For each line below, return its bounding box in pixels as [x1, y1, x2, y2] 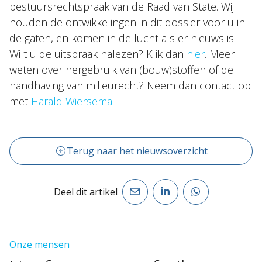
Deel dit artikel [53, 185, 118, 198]
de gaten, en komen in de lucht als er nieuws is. [9, 31, 236, 45]
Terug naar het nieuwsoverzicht [66, 144, 208, 158]
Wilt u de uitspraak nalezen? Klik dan [9, 47, 187, 61]
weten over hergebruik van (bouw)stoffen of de [9, 63, 233, 77]
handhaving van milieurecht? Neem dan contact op [9, 78, 251, 92]
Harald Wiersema [31, 94, 112, 108]
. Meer [205, 47, 235, 61]
